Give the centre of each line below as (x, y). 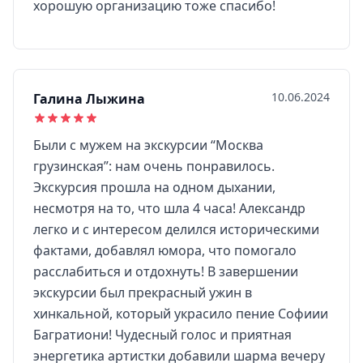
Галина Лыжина (89, 99)
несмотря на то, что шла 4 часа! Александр (169, 208)
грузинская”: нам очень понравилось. (154, 166)
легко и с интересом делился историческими (176, 229)
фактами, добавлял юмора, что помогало (165, 250)
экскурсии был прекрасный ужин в (143, 293)
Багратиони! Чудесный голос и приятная (162, 335)
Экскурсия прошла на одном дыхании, (154, 187)
